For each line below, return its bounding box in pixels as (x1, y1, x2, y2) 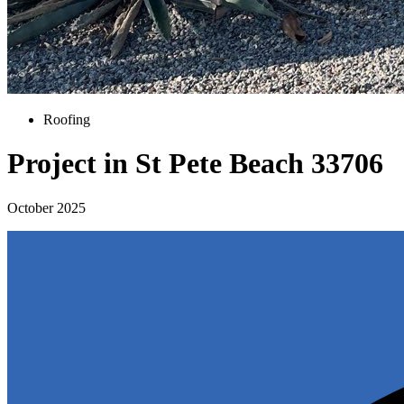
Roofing (43, 112, 90, 127)
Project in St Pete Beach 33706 (7, 147, 383, 180)
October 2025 (7, 199, 86, 216)
